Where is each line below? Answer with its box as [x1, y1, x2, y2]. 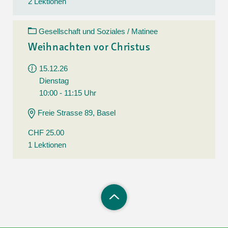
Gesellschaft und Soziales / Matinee [39, 26, 158, 36]
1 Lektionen [28, 140, 66, 149]
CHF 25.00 [28, 128, 64, 137]
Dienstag [39, 76, 69, 85]
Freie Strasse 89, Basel [38, 108, 116, 117]
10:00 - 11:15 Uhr [39, 88, 96, 97]
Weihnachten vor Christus [28, 42, 151, 53]
